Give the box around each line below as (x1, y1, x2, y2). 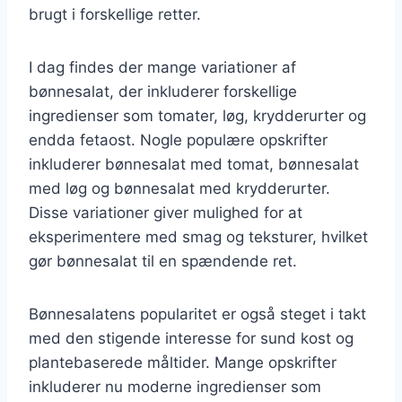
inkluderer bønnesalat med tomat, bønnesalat (29, 154, 359, 173)
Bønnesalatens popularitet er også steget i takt (29, 304, 366, 323)
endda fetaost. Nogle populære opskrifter (29, 130, 328, 149)
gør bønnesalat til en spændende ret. (29, 251, 297, 270)
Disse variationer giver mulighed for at (29, 203, 302, 222)
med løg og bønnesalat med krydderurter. (29, 179, 330, 197)
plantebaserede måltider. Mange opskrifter (29, 353, 336, 371)
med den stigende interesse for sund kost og (29, 328, 354, 347)
